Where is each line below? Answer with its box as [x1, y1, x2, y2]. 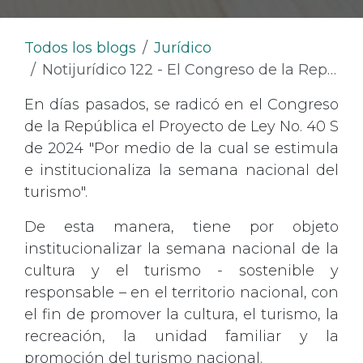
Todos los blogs [24, 39, 136, 57]
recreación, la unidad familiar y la [24, 327, 339, 345]
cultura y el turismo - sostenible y [24, 262, 339, 280]
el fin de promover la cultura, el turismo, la [24, 305, 339, 323]
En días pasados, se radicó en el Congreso [24, 96, 339, 113]
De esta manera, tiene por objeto [24, 218, 339, 236]
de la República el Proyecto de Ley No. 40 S [24, 117, 339, 135]
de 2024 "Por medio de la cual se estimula [24, 139, 339, 157]
